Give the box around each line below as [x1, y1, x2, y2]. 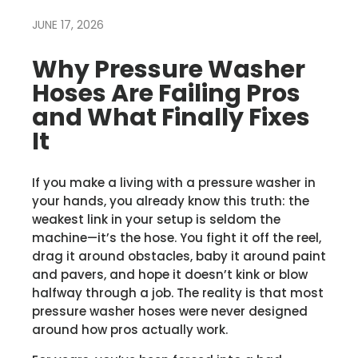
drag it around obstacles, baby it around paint [32, 247, 326, 265]
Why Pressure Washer [32, 52, 305, 86]
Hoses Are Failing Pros [32, 76, 300, 110]
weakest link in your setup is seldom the [32, 210, 280, 228]
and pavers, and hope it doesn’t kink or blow [32, 265, 308, 283]
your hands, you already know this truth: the [32, 192, 309, 209]
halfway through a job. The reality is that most [32, 284, 324, 301]
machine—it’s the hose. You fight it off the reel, [32, 229, 321, 246]
